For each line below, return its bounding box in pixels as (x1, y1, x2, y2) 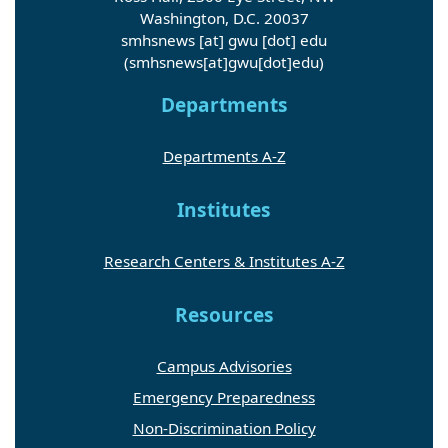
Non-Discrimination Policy (132, 417, 316, 438)
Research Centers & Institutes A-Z (103, 250, 345, 271)
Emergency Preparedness (133, 386, 315, 407)
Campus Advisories (156, 355, 292, 376)
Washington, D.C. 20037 (139, 7, 309, 28)
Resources (174, 301, 274, 328)
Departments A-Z (162, 145, 286, 166)
